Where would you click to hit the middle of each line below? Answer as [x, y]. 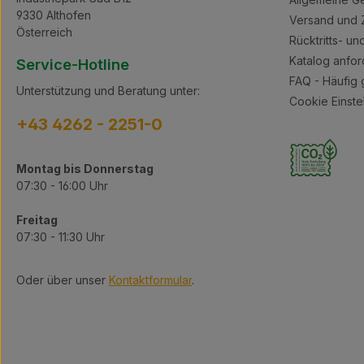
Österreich [44, 32]
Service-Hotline [73, 64]
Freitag [37, 220]
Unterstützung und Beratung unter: [108, 91]
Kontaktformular [150, 280]
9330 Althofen [54, 15]
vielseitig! [77, 31]
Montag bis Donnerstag [85, 169]
